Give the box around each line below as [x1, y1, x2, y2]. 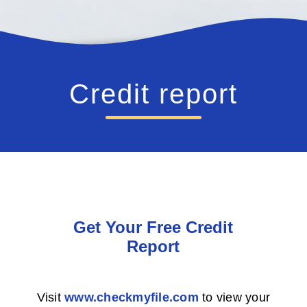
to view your [198, 290, 271, 304]
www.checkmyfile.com [64, 290, 199, 304]
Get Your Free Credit [73, 217, 234, 236]
